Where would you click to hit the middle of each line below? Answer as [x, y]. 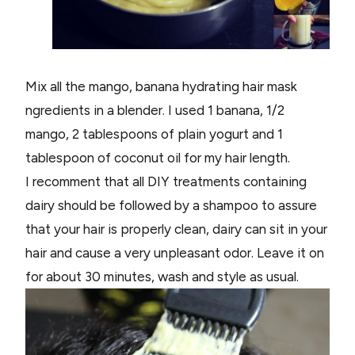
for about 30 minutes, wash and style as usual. [164, 276]
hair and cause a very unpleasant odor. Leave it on [175, 252]
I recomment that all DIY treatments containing [166, 181]
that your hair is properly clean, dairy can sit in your [176, 229]
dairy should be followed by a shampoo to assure [171, 205]
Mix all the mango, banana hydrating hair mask [161, 86]
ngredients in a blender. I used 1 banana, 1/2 [155, 110]
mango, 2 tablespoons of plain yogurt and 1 [154, 134]
